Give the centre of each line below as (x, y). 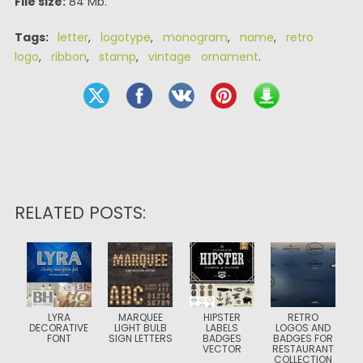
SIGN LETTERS (140, 338)
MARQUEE (140, 317)
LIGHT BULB (140, 328)
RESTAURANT (303, 349)
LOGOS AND (303, 328)
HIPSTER (222, 317)
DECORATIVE (59, 328)
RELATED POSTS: (80, 213)
